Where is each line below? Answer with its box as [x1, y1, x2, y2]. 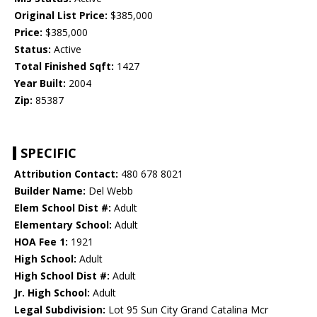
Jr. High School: [14, 286, 90, 300]
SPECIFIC [21, 144, 76, 162]
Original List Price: [14, 8, 108, 23]
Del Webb [86, 184, 133, 198]
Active [51, 42, 81, 57]
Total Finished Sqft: [14, 59, 114, 74]
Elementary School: [14, 218, 112, 232]
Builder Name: [14, 184, 86, 198]
